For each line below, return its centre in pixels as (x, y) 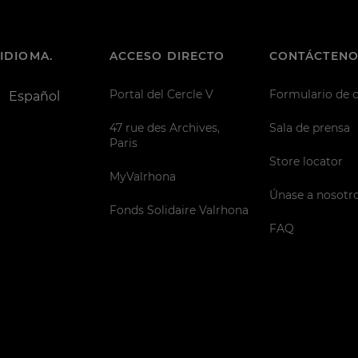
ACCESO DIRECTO (167, 56)
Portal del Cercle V (161, 95)
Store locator (306, 161)
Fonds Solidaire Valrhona (179, 210)
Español (35, 96)
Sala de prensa (309, 128)
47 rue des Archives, (164, 128)
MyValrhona (142, 176)
